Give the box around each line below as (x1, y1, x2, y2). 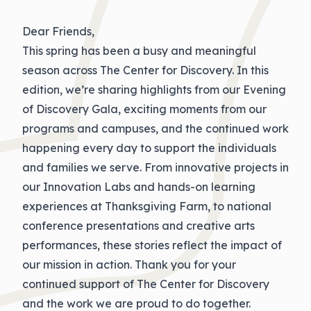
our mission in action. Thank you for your (22, 258, 236, 271)
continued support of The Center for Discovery (22, 277, 269, 291)
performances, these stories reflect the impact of (22, 238, 282, 252)
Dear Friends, (22, 24, 94, 38)
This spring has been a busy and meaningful (22, 44, 256, 58)
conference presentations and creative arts (22, 219, 255, 233)
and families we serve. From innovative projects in (22, 160, 289, 174)
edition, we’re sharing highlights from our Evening (22, 83, 286, 96)
